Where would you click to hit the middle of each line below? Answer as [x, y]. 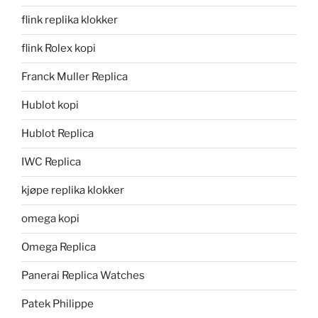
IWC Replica [51, 162]
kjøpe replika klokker [73, 191]
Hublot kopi [50, 105]
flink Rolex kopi [59, 49]
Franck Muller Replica [75, 77]
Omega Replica [59, 247]
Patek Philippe [57, 304]
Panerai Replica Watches [83, 276]
